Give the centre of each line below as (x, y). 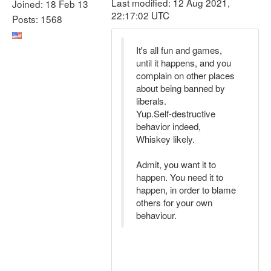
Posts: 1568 (37, 18)
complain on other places (185, 75)
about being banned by (181, 88)
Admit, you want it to (176, 164)
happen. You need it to (180, 177)
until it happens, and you (184, 63)
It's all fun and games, (179, 50)
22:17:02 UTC (140, 15)
